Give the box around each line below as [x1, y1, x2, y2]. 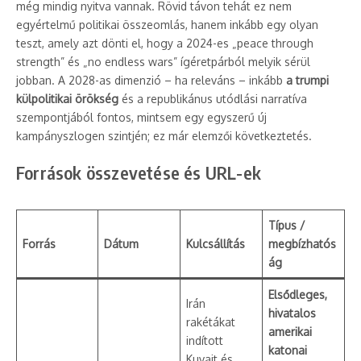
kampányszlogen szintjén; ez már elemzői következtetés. [16, 129, 312, 143]
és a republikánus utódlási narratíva [118, 92, 307, 106]
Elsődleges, [268, 288, 327, 301]
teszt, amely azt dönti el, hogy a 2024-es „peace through [16, 36, 313, 50]
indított [186, 334, 223, 347]
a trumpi [286, 73, 329, 87]
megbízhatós [268, 237, 336, 251]
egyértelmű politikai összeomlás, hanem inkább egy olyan [16, 18, 318, 31]
